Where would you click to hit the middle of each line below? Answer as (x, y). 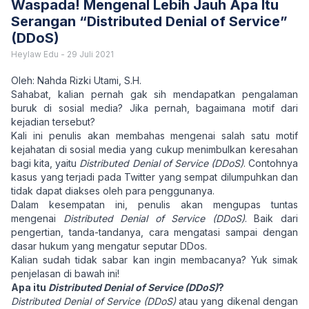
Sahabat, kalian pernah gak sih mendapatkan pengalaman (154, 94)
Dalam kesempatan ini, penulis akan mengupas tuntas (154, 205)
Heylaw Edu (35, 54)
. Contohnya (270, 163)
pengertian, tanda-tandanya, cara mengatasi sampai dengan (154, 232)
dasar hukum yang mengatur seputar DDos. (109, 246)
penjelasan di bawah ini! (65, 273)
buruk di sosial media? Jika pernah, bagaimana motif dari (154, 108)
